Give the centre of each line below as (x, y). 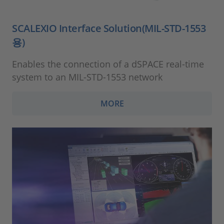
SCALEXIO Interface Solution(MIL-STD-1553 (109, 28)
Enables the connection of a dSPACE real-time (108, 64)
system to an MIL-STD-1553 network (87, 77)
